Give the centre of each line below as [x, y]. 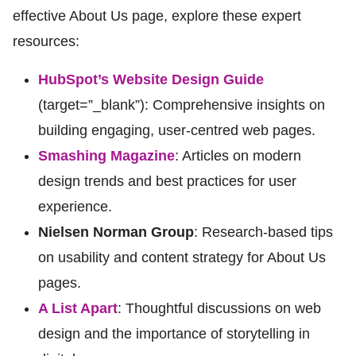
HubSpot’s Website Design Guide [151, 79]
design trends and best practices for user [167, 181]
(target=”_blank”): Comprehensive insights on [182, 105]
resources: [46, 41]
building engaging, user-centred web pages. [177, 130]
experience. [75, 207]
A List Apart [78, 308]
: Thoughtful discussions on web [219, 308]
